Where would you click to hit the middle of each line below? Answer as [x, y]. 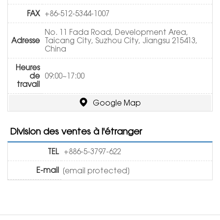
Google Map [117, 103]
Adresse [26, 40]
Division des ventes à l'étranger [76, 131]
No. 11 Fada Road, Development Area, [116, 32]
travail [28, 84]
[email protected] [96, 170]
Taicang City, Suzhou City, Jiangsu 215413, [121, 40]
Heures [28, 67]
